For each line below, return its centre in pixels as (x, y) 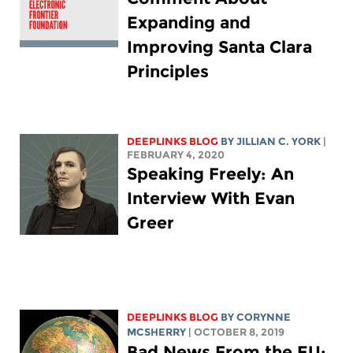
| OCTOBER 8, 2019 (237, 333)
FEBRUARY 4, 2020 (176, 155)
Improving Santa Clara (220, 47)
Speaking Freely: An (211, 174)
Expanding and (189, 23)
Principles (168, 72)
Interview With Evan (211, 199)
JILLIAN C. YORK (279, 142)
